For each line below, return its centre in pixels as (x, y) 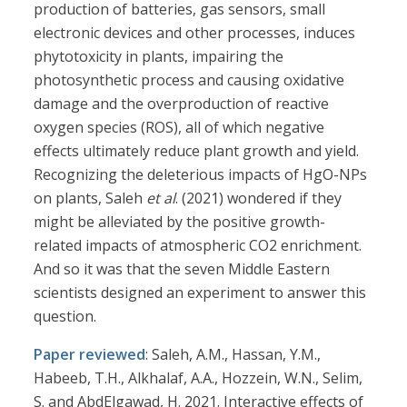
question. (65, 317)
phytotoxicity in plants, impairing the (159, 57)
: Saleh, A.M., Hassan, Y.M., (233, 355)
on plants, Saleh (90, 199)
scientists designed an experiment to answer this (200, 293)
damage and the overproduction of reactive (182, 104)
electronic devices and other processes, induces (195, 33)
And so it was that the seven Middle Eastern (182, 269)
